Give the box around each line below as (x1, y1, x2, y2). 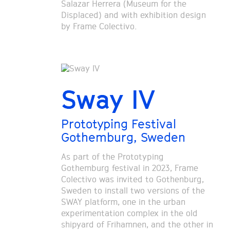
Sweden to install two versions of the (61, 186, 205, 196)
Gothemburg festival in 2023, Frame (61, 163, 198, 173)
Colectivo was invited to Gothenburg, (61, 175, 204, 184)
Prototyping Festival (61, 117, 176, 131)
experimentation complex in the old (61, 208, 198, 218)
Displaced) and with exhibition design (61, 10, 206, 21)
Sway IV (61, 84, 155, 115)
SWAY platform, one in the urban (61, 197, 185, 207)
